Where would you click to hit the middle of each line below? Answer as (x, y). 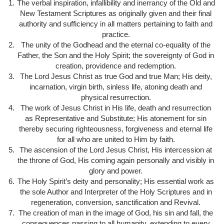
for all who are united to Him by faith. (116, 139)
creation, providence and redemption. (116, 65)
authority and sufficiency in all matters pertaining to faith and (116, 23)
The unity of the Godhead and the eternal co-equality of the (116, 44)
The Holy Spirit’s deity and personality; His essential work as (116, 181)
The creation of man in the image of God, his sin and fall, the (116, 212)
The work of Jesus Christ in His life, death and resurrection (116, 107)
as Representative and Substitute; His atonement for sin (116, 118)
